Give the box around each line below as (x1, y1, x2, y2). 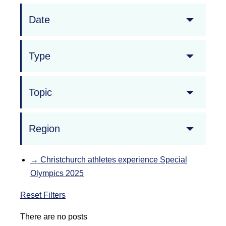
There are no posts (20, 212, 87, 221)
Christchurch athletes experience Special (40, 155, 187, 164)
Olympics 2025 (30, 169, 84, 178)
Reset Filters (20, 191, 66, 200)
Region (29, 123, 60, 134)
